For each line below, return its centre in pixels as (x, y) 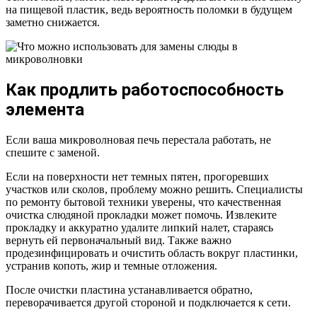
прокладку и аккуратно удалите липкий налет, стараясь (139, 228)
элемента (45, 110)
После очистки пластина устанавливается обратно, (129, 290)
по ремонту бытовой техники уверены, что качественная (143, 202)
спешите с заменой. (53, 153)
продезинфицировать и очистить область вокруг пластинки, (152, 253)
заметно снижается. (53, 23)
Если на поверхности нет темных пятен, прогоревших (137, 177)
